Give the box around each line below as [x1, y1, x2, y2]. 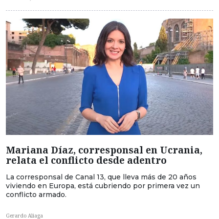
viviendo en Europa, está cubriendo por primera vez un [6, 181, 200, 190]
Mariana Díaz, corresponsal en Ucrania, [6, 143, 202, 156]
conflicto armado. [6, 190, 66, 199]
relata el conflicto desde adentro [6, 153, 167, 167]
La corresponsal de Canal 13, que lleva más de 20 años [6, 172, 197, 181]
